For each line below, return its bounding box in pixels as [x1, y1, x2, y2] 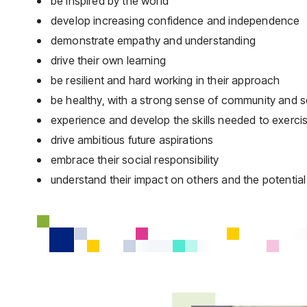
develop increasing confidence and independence [51, 14, 300, 27]
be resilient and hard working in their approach [51, 73, 280, 87]
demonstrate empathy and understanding [51, 34, 256, 47]
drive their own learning [51, 53, 166, 67]
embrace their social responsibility [51, 153, 219, 167]
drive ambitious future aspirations [51, 133, 214, 147]
